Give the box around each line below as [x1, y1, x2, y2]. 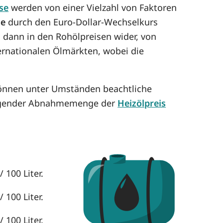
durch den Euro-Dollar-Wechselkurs [5, 15, 158, 28]
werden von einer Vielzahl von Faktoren [8, 1, 177, 13]
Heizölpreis [117, 97, 166, 109]
